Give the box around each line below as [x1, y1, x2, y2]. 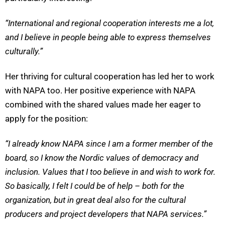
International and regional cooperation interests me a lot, [8, 18, 214, 29]
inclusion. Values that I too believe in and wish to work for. [5, 167, 215, 177]
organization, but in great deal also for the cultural [5, 195, 186, 205]
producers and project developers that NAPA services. [5, 209, 203, 219]
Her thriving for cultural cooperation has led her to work [5, 71, 214, 82]
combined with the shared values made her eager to [5, 99, 201, 110]
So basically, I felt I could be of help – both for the [5, 181, 184, 191]
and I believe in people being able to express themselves [5, 32, 211, 43]
